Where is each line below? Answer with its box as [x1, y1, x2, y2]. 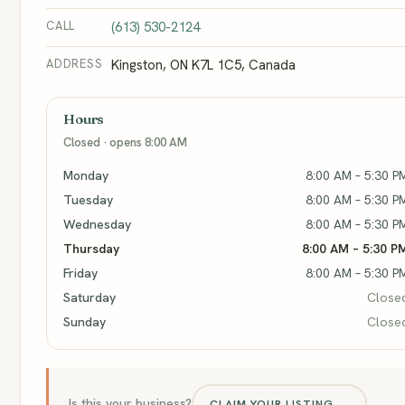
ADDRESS [46, 56, 103, 71]
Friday [63, 265, 98, 281]
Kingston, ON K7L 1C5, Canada [111, 56, 296, 74]
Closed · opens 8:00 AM [63, 135, 187, 150]
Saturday [63, 289, 116, 306]
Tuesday [63, 192, 113, 208]
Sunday [63, 314, 106, 330]
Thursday [63, 240, 119, 257]
